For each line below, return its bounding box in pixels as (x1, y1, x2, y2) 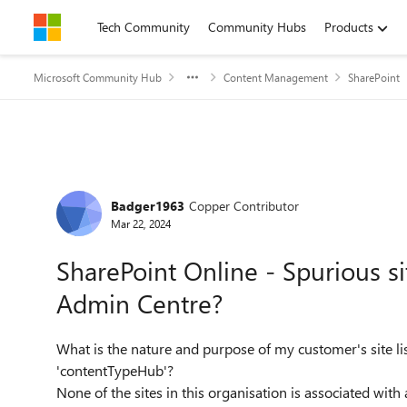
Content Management (223, 70, 328, 84)
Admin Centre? (56, 286, 223, 320)
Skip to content (52, 18, 136, 35)
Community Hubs (208, 18, 306, 35)
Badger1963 (111, 196, 184, 214)
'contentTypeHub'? (56, 361, 174, 380)
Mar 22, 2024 (111, 215, 171, 231)
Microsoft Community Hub (34, 70, 162, 84)
